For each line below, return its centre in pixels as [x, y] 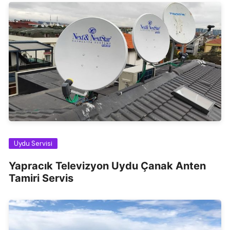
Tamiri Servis [41, 178]
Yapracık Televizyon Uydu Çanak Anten [108, 166]
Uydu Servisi [33, 144]
